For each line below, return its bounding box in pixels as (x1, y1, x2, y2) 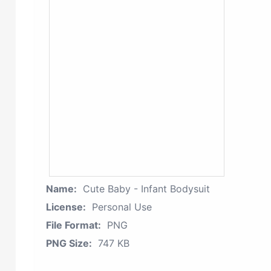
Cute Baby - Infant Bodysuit (83, 183, 210, 195)
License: (46, 201, 86, 213)
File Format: (46, 219, 101, 231)
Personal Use (92, 201, 152, 213)
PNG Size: (46, 237, 92, 249)
